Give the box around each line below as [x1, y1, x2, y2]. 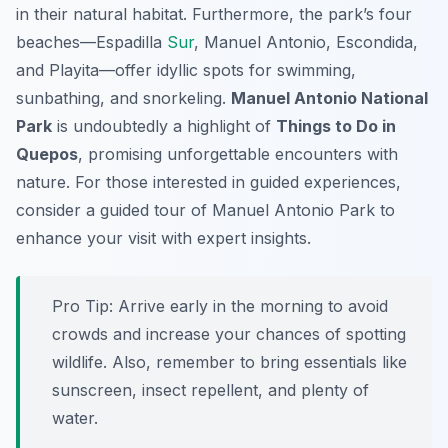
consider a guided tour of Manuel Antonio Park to [16, 200, 395, 221]
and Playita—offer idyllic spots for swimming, [16, 60, 356, 81]
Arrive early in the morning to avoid [113, 296, 388, 317]
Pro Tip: [52, 296, 113, 317]
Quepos [16, 144, 78, 165]
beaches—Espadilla [16, 32, 167, 53]
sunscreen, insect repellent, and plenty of [52, 380, 369, 401]
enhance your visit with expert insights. [16, 228, 311, 249]
